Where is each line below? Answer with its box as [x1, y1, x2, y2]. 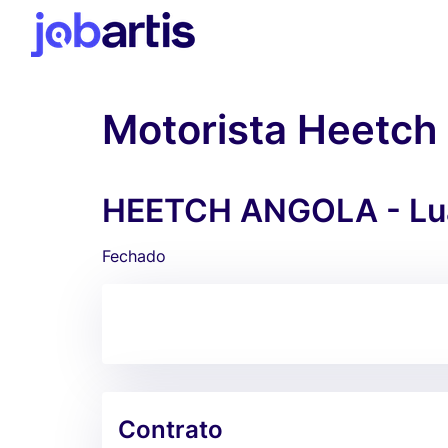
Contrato [118, 415, 223, 444]
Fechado [102, 246, 166, 266]
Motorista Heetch [102, 105, 438, 154]
